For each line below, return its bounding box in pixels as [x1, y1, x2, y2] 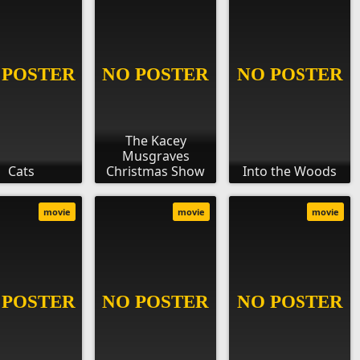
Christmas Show [106, 162, 205, 181]
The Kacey [125, 132, 186, 150]
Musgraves [121, 147, 190, 166]
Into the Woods [243, 162, 337, 181]
